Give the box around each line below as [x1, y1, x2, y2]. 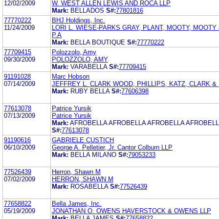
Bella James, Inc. [52, 199, 102, 207]
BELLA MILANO [70, 151, 116, 158]
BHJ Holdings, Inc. [52, 16, 105, 24]
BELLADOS [70, 6, 104, 14]
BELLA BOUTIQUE [70, 38, 125, 46]
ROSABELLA [70, 182, 108, 190]
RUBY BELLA [70, 87, 109, 95]
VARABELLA [70, 63, 107, 70]
